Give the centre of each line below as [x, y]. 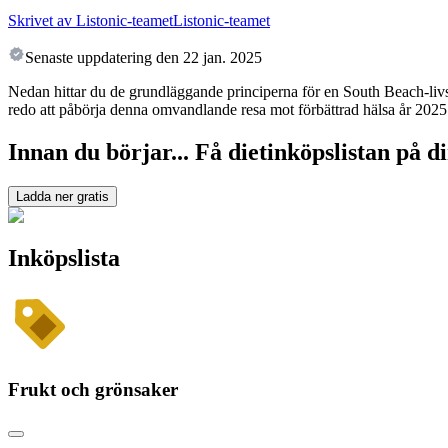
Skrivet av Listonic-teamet [90, 21]
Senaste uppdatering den [102, 58]
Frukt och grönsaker [93, 389]
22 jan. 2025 [222, 58]
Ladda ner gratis [62, 197]
